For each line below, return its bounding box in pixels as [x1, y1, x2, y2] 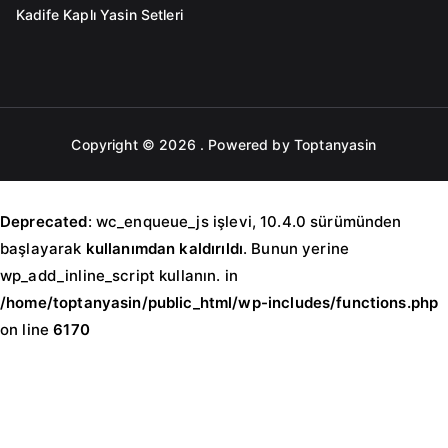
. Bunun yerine [242, 239, 350, 258]
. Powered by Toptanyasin [199, 136, 377, 153]
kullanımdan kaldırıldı [85, 239, 243, 258]
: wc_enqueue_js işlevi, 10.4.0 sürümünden [87, 212, 402, 231]
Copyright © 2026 [71, 136, 200, 153]
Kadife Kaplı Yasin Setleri [16, 6, 183, 23]
